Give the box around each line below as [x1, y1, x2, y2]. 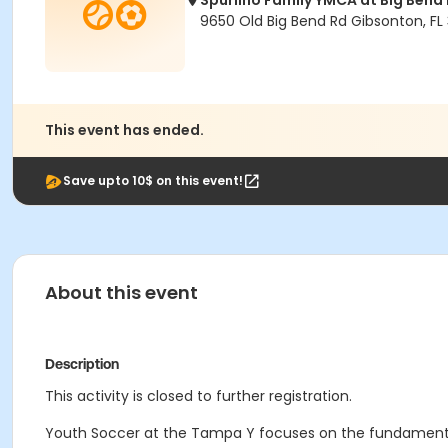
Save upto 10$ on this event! [63, 172, 243, 189]
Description [45, 356, 119, 372]
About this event [45, 280, 198, 305]
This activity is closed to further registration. [45, 386, 352, 406]
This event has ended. [45, 120, 204, 140]
